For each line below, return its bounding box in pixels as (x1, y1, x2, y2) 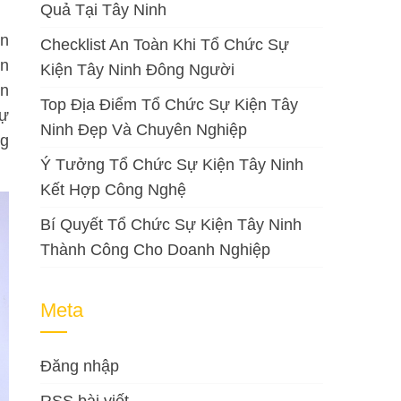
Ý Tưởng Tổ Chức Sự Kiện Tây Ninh (40, 156, 304, 174)
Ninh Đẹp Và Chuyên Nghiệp (40, 121, 248, 139)
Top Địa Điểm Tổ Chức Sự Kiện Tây (40, 96, 299, 114)
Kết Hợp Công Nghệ (40, 181, 187, 199)
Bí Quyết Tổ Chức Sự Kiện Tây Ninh (40, 216, 303, 234)
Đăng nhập (40, 357, 120, 375)
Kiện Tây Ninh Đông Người (40, 61, 235, 79)
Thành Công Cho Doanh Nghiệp (40, 241, 271, 259)
